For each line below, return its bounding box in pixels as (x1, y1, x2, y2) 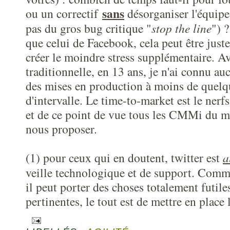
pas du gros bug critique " (26, 20, 151, 36)
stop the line (151, 20, 212, 36)
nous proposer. (26, 121, 97, 137)
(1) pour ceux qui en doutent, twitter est (26, 149, 223, 166)
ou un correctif (26, 5, 102, 22)
